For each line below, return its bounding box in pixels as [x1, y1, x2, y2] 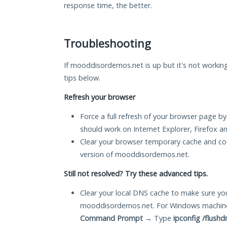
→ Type [143, 213, 173, 223]
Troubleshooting [64, 36, 151, 51]
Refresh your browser [64, 92, 135, 102]
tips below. [64, 73, 100, 83]
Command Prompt [80, 213, 143, 223]
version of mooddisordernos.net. [80, 149, 190, 160]
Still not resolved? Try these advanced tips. [64, 169, 208, 179]
